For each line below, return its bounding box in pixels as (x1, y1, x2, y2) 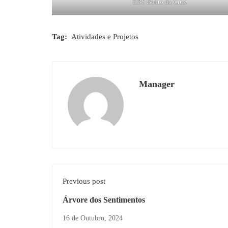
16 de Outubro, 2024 (63, 214, 123, 222)
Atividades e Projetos (71, 32, 138, 41)
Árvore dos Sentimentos (63, 195, 145, 204)
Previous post (63, 177, 105, 185)
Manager (139, 78, 175, 89)
